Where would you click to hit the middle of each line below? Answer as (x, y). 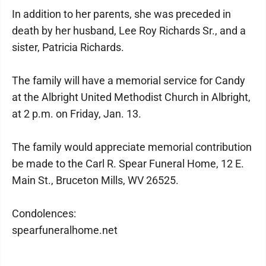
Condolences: (44, 213)
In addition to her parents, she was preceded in (121, 14)
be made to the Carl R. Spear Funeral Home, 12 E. (128, 164)
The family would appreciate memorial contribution (132, 147)
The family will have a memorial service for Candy (129, 80)
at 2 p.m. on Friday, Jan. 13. (77, 114)
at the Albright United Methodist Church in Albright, (131, 97)
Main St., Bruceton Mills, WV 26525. (95, 180)
